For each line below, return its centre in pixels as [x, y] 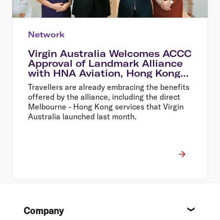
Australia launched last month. [82, 116]
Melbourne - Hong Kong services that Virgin [106, 106]
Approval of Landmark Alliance [105, 63]
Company [44, 210]
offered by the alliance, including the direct [104, 96]
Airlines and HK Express [88, 83]
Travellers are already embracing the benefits [109, 87]
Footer [21, 204]
